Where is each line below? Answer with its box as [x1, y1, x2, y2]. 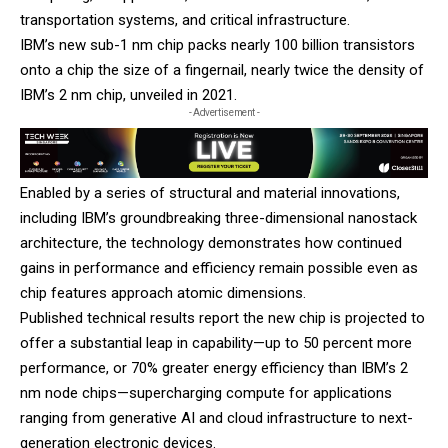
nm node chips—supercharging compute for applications [20, 384, 392, 403]
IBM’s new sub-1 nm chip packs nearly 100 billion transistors [20, 36, 415, 54]
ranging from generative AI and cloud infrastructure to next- [20, 409, 413, 428]
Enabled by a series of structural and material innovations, [20, 184, 400, 203]
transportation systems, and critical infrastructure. [20, 11, 350, 29]
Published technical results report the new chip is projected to [20, 309, 425, 328]
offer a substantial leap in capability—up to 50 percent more [20, 334, 412, 353]
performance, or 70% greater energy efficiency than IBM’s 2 [20, 359, 408, 378]
